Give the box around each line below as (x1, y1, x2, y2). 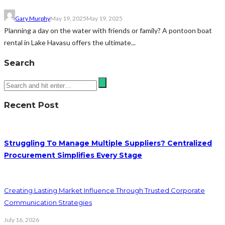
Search (4, 58, 35, 68)
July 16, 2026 (4, 216, 39, 224)
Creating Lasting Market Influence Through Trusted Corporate (4, 186, 205, 195)
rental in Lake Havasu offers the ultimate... (4, 38, 136, 47)
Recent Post (4, 99, 59, 110)
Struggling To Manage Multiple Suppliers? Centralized (4, 138, 212, 148)
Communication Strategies (4, 198, 92, 207)
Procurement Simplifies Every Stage (4, 150, 142, 160)
